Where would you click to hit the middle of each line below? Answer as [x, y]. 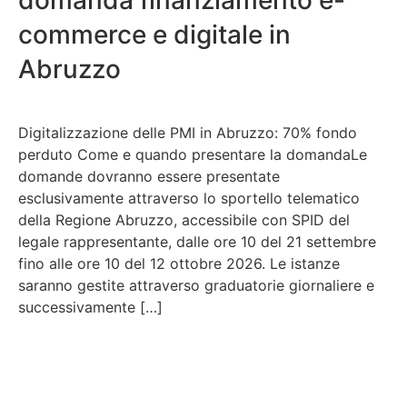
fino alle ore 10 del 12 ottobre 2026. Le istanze [179, 263]
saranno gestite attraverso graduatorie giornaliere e [196, 285]
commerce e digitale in [154, 34]
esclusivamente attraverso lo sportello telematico [189, 198]
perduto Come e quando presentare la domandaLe [193, 154]
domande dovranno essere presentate [149, 176]
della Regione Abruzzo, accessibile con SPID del [184, 219]
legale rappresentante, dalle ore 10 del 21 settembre [197, 241]
